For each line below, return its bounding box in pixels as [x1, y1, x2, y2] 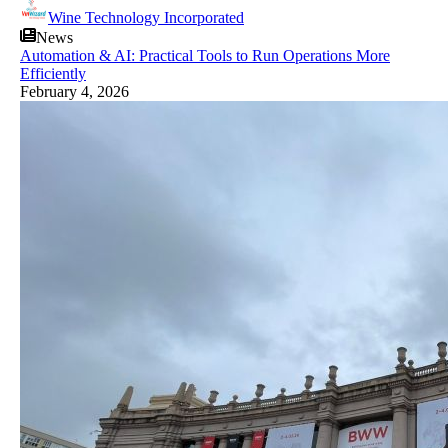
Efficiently [20, 64, 86, 82]
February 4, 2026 [20, 82, 129, 100]
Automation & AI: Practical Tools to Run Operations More [20, 46, 390, 64]
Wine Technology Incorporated [48, 8, 244, 26]
